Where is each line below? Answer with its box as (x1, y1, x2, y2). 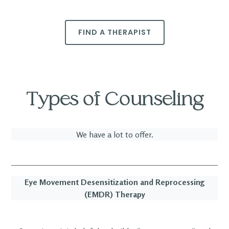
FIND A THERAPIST (78, 27, 151, 37)
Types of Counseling (26, 89, 203, 112)
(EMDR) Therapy (84, 189, 145, 199)
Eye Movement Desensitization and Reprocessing (24, 177, 205, 187)
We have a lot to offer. (76, 129, 153, 140)
